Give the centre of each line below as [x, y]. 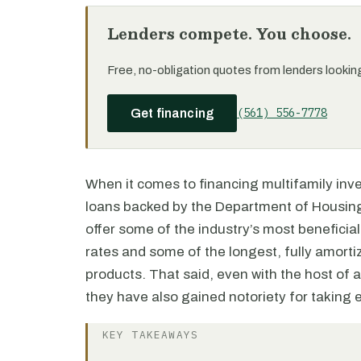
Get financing [172, 113]
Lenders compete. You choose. [229, 34]
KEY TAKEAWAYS [150, 335]
